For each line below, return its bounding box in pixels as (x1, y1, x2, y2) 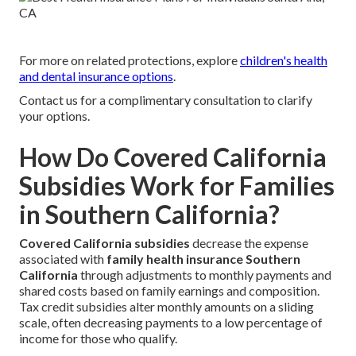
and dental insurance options (19, 68, 173, 84)
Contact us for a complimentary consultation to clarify (19, 92, 312, 108)
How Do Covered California (19, 141, 327, 173)
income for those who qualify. (19, 331, 177, 346)
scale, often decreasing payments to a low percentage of (19, 315, 323, 331)
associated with (19, 251, 106, 267)
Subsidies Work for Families (19, 170, 335, 202)
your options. (19, 108, 90, 124)
